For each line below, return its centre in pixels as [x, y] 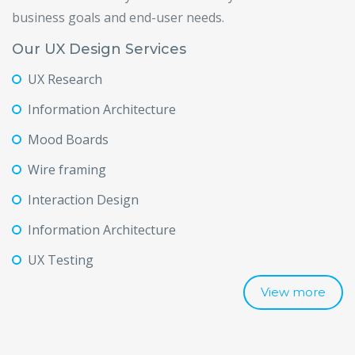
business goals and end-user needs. [118, 17]
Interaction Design [83, 200]
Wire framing [67, 170]
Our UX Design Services [99, 49]
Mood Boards [68, 139]
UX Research [65, 79]
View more [293, 292]
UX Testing [61, 260]
